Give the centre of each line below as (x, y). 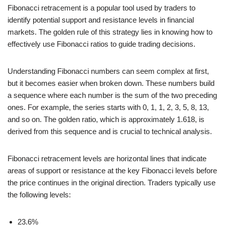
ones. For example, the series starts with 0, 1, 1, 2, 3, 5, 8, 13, (108, 107)
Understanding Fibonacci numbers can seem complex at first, (108, 71)
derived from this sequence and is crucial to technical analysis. (110, 131)
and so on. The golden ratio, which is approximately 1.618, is (106, 119)
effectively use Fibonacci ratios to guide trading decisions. (101, 44)
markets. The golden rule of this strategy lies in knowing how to (110, 32)
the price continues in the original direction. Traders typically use (111, 182)
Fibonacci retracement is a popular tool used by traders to (101, 8)
